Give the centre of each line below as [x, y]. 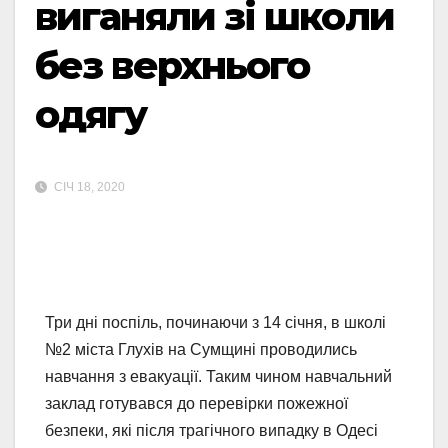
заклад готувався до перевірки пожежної [196, 404]
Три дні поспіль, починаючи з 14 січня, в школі [215, 323]
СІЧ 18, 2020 [88, 187]
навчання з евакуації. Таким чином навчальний [218, 377]
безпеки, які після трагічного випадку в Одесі [211, 431]
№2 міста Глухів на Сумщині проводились [201, 350]
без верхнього [172, 65]
